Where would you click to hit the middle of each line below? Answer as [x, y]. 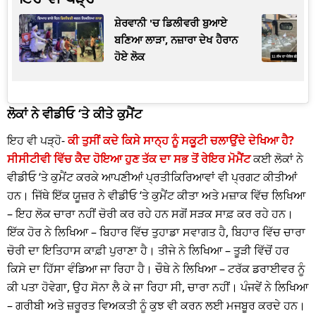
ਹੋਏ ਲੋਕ [129, 57]
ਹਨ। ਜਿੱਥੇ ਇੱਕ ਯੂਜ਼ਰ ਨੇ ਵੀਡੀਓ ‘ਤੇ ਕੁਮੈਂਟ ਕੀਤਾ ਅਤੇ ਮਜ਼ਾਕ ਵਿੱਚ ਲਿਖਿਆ [156, 196]
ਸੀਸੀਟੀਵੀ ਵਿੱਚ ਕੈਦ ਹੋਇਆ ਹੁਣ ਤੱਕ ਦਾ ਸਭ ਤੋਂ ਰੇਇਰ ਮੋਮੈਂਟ [129, 159]
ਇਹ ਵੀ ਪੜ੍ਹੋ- [37, 141]
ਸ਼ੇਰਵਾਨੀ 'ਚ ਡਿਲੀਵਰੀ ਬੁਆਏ [171, 23]
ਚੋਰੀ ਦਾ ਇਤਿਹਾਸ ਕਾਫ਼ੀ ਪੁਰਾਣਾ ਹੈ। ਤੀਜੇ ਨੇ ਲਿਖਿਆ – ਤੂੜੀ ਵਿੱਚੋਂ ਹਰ [148, 251]
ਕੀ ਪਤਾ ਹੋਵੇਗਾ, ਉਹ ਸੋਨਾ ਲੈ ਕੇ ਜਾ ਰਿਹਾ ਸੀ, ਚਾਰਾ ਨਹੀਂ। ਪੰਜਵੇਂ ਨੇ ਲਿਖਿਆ [158, 287]
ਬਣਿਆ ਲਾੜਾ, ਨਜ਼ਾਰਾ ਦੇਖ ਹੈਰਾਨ [176, 40]
